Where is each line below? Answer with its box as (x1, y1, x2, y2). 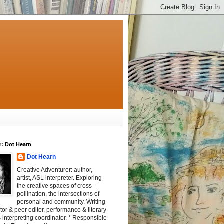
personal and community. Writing (17, 198, 105, 206)
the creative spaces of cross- (17, 182, 94, 190)
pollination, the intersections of (17, 190, 99, 198)
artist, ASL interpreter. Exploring (17, 174, 102, 182)
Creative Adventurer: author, (17, 166, 92, 174)
